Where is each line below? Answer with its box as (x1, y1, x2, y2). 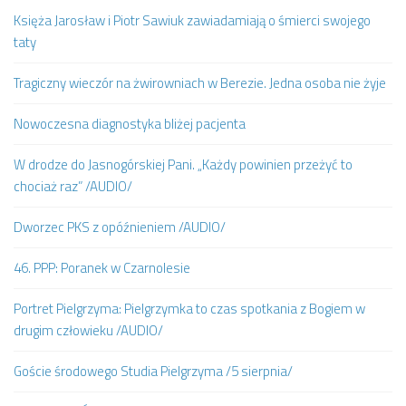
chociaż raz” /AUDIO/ (14, 175, 132, 197)
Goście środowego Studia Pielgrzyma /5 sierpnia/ (14, 360, 293, 382)
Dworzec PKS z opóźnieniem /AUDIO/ (14, 216, 226, 237)
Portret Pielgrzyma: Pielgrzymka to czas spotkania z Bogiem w (14, 297, 365, 319)
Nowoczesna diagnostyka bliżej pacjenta (14, 112, 246, 134)
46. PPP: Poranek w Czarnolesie (14, 256, 190, 278)
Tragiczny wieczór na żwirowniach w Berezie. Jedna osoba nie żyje (14, 72, 386, 93)
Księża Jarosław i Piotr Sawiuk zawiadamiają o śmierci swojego (14, 9, 371, 31)
